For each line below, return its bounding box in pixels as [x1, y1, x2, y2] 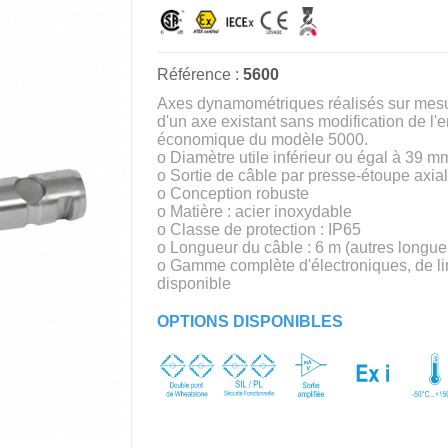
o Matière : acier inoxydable [156, 203, 352, 221]
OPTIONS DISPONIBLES [156, 313, 343, 331]
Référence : [156, 66, 239, 84]
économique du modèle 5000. [156, 131, 368, 149]
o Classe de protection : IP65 [156, 221, 361, 239]
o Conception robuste [156, 185, 309, 203]
